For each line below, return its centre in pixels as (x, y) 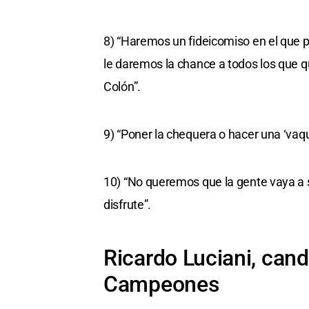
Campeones (161, 285)
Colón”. (122, 87)
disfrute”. (127, 205)
